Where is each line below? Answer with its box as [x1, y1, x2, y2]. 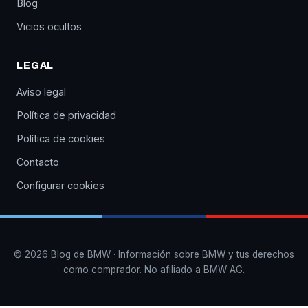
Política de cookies [16, 133, 105, 145]
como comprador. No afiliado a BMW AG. [63, 264, 245, 276]
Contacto [16, 156, 59, 168]
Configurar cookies [16, 179, 104, 192]
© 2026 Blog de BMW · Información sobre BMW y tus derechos [14, 249, 294, 261]
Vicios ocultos [16, 21, 82, 33]
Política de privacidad [16, 109, 116, 122]
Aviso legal [16, 86, 66, 98]
